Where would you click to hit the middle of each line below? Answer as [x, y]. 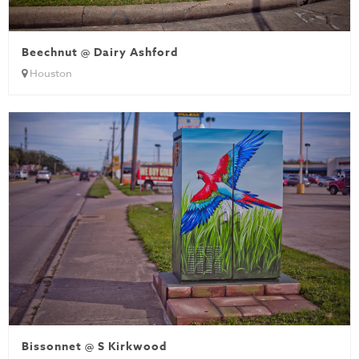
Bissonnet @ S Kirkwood [94, 347]
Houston [50, 73]
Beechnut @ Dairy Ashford [100, 53]
